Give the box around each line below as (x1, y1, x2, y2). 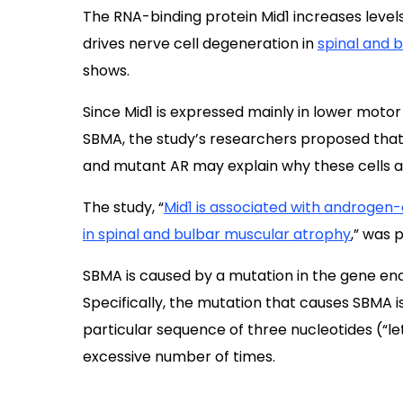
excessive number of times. (83, 346, 275, 367)
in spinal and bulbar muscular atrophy (83, 224, 351, 245)
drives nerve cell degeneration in (83, 33, 318, 54)
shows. (83, 60, 130, 81)
